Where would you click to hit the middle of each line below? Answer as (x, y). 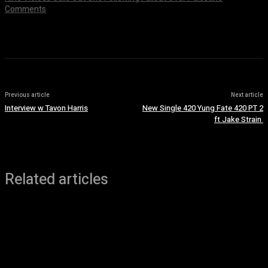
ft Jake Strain (238, 120)
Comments (25, 10)
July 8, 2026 (21, 22)
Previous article (27, 95)
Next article (247, 95)
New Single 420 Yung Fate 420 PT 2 (202, 108)
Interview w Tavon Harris (46, 108)
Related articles (57, 180)
